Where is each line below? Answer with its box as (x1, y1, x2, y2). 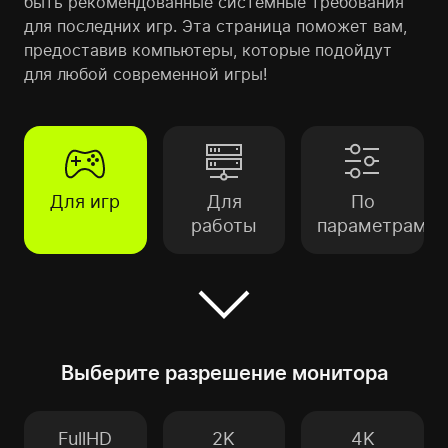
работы (191, 215, 257, 236)
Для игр (50, 191, 121, 212)
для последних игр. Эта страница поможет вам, (24, 16, 407, 36)
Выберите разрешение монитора (60, 361, 388, 385)
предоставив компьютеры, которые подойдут (24, 40, 392, 60)
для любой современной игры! (24, 64, 267, 84)
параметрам (317, 215, 428, 236)
